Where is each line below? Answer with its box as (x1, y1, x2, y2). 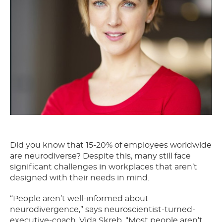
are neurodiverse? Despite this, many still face (10, 152, 191, 161)
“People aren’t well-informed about (10, 195, 149, 203)
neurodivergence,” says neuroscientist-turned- (10, 206, 195, 214)
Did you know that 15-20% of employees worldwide (10, 141, 212, 150)
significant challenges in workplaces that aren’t (10, 163, 197, 171)
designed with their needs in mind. (10, 174, 149, 182)
